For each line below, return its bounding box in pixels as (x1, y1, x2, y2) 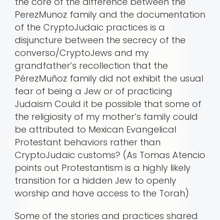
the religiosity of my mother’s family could (15, 110, 198, 123)
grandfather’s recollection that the (15, 59, 168, 72)
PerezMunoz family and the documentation (15, 8, 205, 21)
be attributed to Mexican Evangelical (15, 123, 176, 136)
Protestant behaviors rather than (15, 136, 161, 149)
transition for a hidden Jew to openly (15, 174, 176, 187)
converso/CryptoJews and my (15, 47, 149, 59)
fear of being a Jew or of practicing (15, 85, 172, 98)
